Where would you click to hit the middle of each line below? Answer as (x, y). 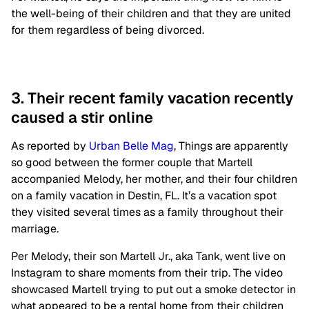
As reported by (50, 146)
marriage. (36, 229)
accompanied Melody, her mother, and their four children (154, 179)
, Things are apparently (231, 146)
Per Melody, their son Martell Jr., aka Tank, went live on (148, 256)
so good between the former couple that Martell (132, 162)
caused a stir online (82, 117)
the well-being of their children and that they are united (151, 13)
